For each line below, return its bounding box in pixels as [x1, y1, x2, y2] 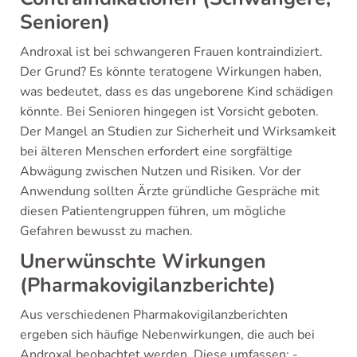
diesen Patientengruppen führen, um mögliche [20, 202, 286, 220]
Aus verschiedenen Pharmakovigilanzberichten [20, 306, 288, 324]
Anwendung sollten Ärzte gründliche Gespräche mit [20, 182, 320, 200]
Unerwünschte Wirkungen [20, 248, 266, 275]
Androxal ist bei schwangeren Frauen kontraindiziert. [20, 43, 323, 61]
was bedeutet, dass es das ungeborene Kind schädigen [20, 83, 333, 100]
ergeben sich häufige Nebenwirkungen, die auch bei [20, 326, 315, 343]
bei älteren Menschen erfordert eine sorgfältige [20, 143, 292, 160]
